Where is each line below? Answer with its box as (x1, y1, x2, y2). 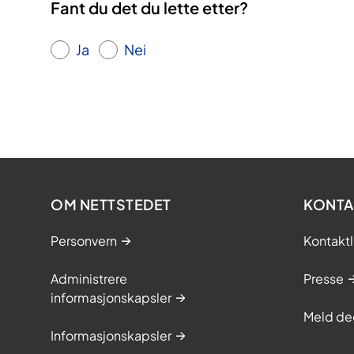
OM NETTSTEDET (51, 195, 171, 214)
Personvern (51, 232, 117, 250)
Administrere (51, 270, 127, 288)
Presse (303, 270, 344, 288)
